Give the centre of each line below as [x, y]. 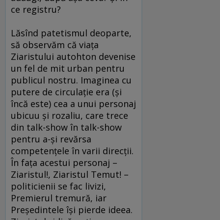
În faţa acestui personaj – [64, 163]
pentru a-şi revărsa [51, 139]
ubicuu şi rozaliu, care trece [69, 116]
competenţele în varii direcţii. [72, 151]
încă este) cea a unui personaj [73, 104]
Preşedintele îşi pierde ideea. [72, 210]
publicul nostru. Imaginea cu [71, 80]
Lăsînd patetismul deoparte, [71, 33]
